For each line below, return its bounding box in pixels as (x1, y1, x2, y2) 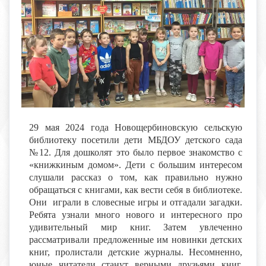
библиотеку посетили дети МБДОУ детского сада (29, 134, 242, 145)
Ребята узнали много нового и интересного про (29, 209, 242, 220)
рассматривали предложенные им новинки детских (29, 234, 242, 245)
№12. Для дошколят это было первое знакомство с (29, 147, 242, 157)
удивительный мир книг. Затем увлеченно (29, 221, 242, 232)
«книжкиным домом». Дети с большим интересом (29, 159, 242, 170)
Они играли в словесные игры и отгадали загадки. (29, 197, 242, 207)
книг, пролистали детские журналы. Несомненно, (29, 246, 242, 257)
